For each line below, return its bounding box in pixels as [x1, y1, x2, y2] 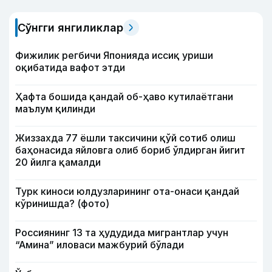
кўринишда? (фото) [15, 197, 109, 210]
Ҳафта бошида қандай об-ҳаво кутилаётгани [15, 90, 233, 103]
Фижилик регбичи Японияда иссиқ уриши [15, 49, 213, 62]
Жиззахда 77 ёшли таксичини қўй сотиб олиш [15, 132, 236, 144]
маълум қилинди [15, 103, 95, 115]
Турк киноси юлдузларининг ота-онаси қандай [15, 185, 239, 198]
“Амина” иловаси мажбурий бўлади [15, 239, 184, 251]
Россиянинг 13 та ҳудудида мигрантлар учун [15, 226, 228, 239]
